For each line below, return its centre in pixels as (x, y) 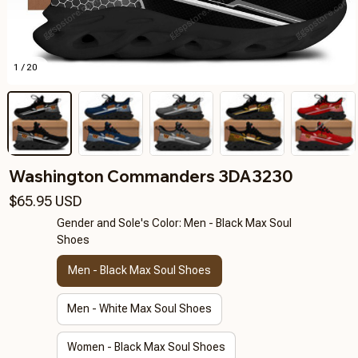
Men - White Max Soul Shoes (139, 309)
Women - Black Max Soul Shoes (146, 347)
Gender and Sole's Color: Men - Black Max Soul (174, 223)
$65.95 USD (46, 201)
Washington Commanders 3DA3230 (151, 176)
